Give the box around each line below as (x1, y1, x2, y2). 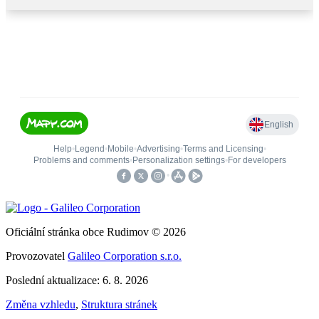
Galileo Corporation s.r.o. (68, 250, 182, 263)
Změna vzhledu (6, 298, 75, 311)
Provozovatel (6, 250, 68, 263)
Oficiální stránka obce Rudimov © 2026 (6, 226, 186, 239)
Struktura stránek (81, 298, 157, 311)
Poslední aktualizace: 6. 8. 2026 (6, 274, 148, 287)
